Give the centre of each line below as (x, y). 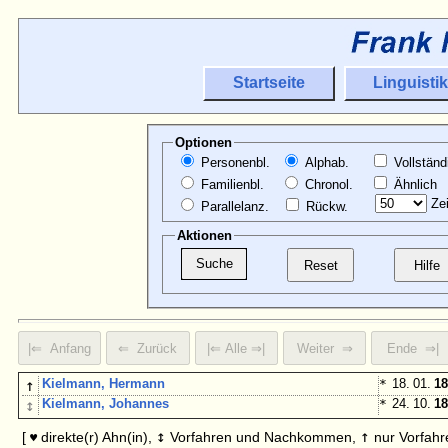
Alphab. (324, 163)
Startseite (268, 83)
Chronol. (326, 185)
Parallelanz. (232, 207)
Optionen (203, 143)
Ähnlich (413, 185)
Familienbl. (230, 185)
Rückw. (324, 207)
